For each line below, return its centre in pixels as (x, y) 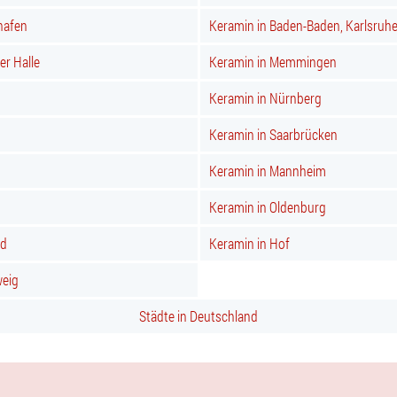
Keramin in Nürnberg (265, 98)
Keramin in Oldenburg (268, 207)
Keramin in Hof (249, 243)
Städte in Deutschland (198, 316)
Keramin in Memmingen (273, 62)
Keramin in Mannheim (268, 171)
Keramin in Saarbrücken (273, 134)
